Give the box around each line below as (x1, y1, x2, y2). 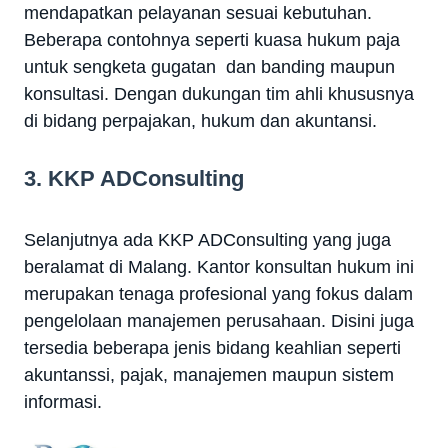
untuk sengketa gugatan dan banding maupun (24, 56, 395, 77)
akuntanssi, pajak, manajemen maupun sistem (24, 364, 394, 385)
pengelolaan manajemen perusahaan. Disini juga (24, 310, 414, 331)
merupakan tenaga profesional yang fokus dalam (24, 283, 413, 304)
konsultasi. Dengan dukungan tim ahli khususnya (24, 83, 414, 104)
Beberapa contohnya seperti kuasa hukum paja (24, 29, 400, 50)
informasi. (24, 391, 102, 412)
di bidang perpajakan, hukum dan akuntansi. (24, 110, 377, 131)
